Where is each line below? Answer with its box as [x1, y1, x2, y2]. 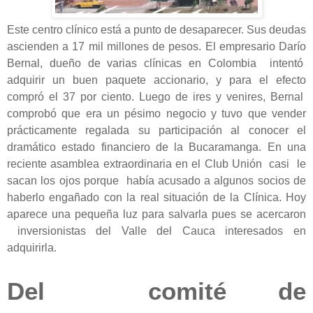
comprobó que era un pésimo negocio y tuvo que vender [7, 107, 306, 119]
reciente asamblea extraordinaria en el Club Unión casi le [7, 157, 306, 170]
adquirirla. [7, 241, 57, 254]
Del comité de [7, 277, 306, 305]
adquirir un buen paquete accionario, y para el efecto [7, 73, 306, 86]
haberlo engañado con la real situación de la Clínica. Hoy [7, 191, 306, 203]
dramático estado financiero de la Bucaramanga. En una [7, 140, 306, 153]
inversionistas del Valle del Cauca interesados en [7, 224, 306, 237]
